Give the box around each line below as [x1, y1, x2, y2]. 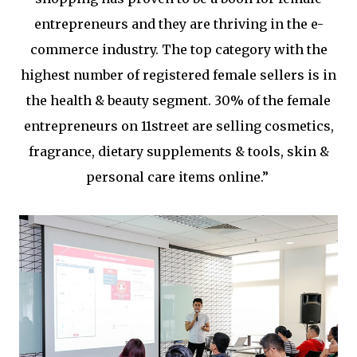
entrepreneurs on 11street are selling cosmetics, [23, 118, 334, 134]
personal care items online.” [85, 169, 272, 185]
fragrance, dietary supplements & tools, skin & [28, 143, 329, 159]
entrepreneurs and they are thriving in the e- [33, 16, 324, 32]
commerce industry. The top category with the [29, 41, 328, 57]
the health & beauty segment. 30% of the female [26, 92, 331, 108]
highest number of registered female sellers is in [21, 67, 336, 83]
